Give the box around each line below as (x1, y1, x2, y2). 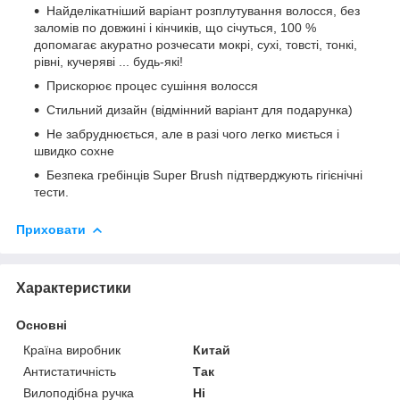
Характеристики (16, 279, 131, 296)
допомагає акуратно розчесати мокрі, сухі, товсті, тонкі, (34, 37, 357, 52)
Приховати (16, 221, 86, 237)
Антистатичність (23, 363, 116, 379)
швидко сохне (34, 143, 114, 158)
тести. (34, 184, 69, 199)
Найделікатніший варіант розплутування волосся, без (46, 3, 360, 18)
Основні (16, 317, 67, 332)
